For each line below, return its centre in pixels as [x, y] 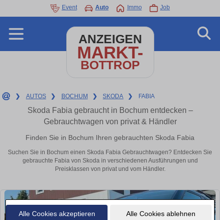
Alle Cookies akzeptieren [57, 213]
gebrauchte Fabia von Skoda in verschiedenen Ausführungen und [110, 161]
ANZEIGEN [110, 39]
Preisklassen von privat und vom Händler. [110, 169]
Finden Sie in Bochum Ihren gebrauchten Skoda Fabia [110, 137]
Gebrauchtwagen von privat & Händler [110, 122]
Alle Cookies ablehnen [161, 213]
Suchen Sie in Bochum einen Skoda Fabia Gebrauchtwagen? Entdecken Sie [110, 152]
